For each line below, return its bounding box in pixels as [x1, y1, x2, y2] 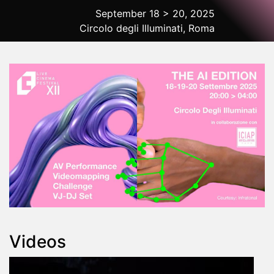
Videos [9, 231, 66, 253]
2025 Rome [3, 23, 158, 59]
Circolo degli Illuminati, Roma [79, 22, 215, 34]
